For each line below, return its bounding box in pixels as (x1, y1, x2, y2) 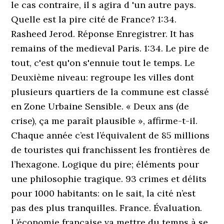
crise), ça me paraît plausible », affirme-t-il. (11, 115, 198, 126)
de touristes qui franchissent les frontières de (11, 144, 210, 155)
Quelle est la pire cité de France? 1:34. (11, 13, 177, 25)
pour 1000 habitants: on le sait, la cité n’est (11, 187, 196, 199)
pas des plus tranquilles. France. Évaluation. (11, 202, 202, 213)
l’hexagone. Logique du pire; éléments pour (11, 158, 199, 170)
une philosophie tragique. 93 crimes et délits (11, 173, 207, 184)
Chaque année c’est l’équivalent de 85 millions (11, 129, 210, 141)
